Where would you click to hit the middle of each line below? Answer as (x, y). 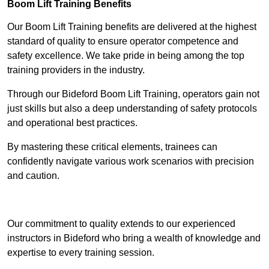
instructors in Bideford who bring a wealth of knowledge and (134, 238)
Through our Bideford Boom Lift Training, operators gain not (133, 94)
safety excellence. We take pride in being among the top (126, 56)
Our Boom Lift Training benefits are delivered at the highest (132, 27)
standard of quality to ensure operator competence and (123, 41)
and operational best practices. (72, 123)
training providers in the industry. (76, 70)
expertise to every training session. (81, 253)
